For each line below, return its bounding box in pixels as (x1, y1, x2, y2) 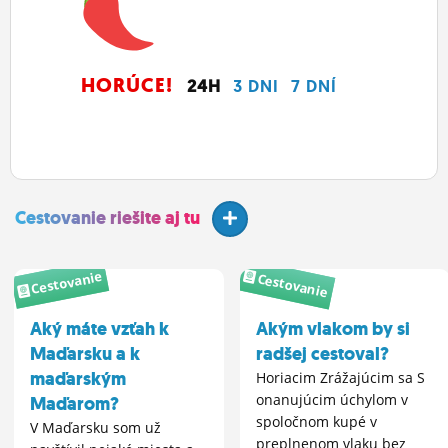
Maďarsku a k (30, 341, 140, 366)
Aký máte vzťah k (30, 316, 169, 341)
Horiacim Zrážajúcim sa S (256, 367, 425, 387)
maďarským (30, 366, 126, 391)
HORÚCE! (81, 71, 173, 99)
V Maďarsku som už (30, 417, 161, 437)
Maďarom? (30, 391, 119, 416)
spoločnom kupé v (256, 411, 377, 431)
